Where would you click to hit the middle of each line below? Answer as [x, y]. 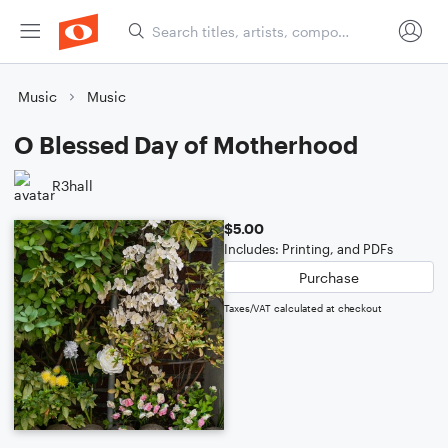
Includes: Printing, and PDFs [308, 249]
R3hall [72, 185]
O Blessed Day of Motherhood [186, 144]
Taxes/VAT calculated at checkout [303, 308]
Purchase [329, 277]
